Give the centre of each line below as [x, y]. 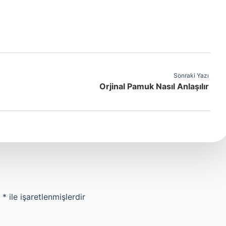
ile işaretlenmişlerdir [46, 197]
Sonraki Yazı [191, 75]
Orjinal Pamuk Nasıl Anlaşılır [154, 86]
